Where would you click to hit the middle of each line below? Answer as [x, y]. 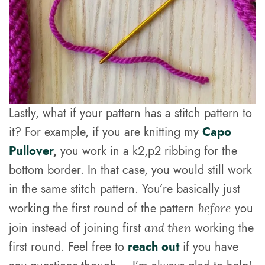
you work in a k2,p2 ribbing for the [147, 151]
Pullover [31, 151]
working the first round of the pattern [104, 209]
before [215, 208]
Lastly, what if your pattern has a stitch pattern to [131, 113]
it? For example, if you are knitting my [106, 132]
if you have [211, 247]
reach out [154, 247]
